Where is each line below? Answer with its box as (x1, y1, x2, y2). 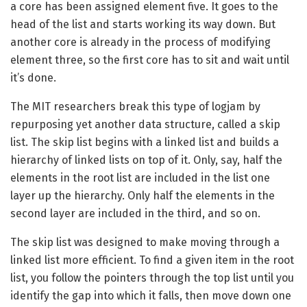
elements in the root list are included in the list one (10, 171, 270, 185)
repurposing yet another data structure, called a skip (10, 118, 280, 132)
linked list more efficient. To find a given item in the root (10, 254, 294, 267)
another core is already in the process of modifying (10, 36, 271, 49)
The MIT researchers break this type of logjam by (10, 100, 260, 114)
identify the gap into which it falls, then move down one (10, 289, 291, 303)
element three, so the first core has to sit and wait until (10, 53, 289, 67)
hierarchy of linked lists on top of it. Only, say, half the (10, 153, 282, 167)
